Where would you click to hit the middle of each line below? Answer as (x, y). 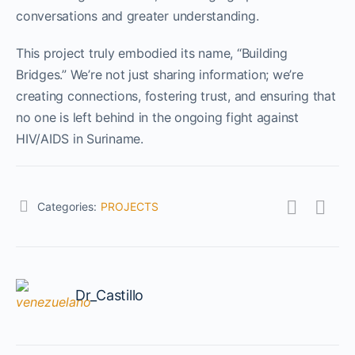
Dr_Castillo (110, 295)
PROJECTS (130, 206)
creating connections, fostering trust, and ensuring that (176, 95)
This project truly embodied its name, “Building (152, 53)
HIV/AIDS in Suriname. (80, 138)
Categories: (67, 206)
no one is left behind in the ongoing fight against (158, 117)
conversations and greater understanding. (137, 15)
